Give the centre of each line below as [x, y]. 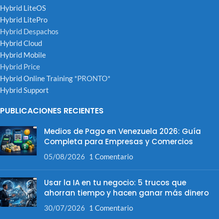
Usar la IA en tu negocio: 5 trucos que [115, 183]
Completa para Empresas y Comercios [119, 142]
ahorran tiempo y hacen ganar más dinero [126, 193]
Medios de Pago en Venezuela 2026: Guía [122, 131]
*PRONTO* [92, 78]
